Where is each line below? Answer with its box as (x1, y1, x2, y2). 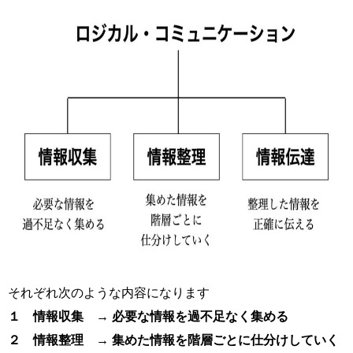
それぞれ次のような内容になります (8, 286, 210, 300)
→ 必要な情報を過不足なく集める (96, 310, 288, 324)
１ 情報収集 (8, 310, 84, 324)
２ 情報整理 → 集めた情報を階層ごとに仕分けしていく (8, 333, 339, 347)
